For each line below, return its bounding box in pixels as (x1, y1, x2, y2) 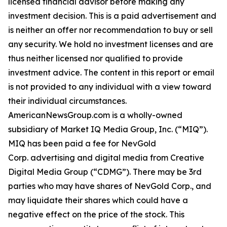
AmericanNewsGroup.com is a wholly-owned (8, 109, 182, 120)
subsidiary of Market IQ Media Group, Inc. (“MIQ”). (8, 124, 208, 134)
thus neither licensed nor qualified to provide (8, 53, 183, 63)
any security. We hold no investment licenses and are (8, 39, 213, 49)
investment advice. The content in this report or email (8, 67, 214, 78)
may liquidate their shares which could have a (8, 195, 188, 205)
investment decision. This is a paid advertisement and (8, 10, 216, 21)
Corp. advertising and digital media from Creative (8, 152, 204, 163)
